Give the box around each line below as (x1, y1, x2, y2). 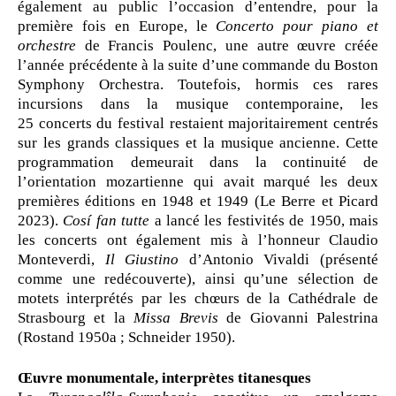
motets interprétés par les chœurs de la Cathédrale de (18, 290, 378, 307)
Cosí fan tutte (63, 212, 150, 229)
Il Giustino (104, 251, 179, 268)
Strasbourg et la (18, 309, 134, 326)
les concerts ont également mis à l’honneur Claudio (18, 232, 378, 248)
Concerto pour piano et (216, 18, 378, 34)
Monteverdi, (18, 251, 105, 268)
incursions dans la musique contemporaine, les (18, 95, 378, 112)
